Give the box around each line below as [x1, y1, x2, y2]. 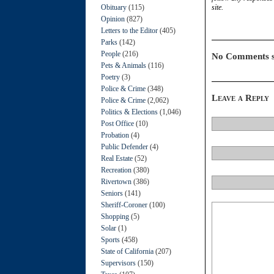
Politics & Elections [101, 107, 158, 116]
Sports [101, 235, 120, 244]
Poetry [101, 72, 120, 81]
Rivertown [101, 177, 131, 186]
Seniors [101, 188, 123, 198]
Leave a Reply [212, 92, 269, 103]
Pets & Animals [101, 61, 146, 70]
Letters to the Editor [101, 26, 158, 35]
